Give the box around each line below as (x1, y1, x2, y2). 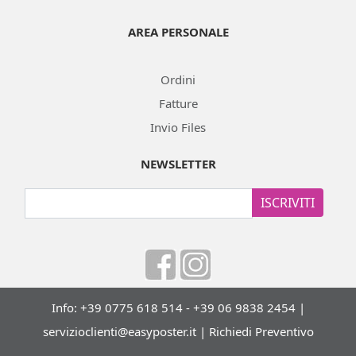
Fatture (158, 95, 198, 111)
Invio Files (150, 119, 206, 135)
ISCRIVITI (261, 194, 315, 211)
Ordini (161, 72, 195, 87)
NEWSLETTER (140, 156, 216, 172)
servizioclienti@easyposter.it (42, 323, 196, 339)
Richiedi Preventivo (208, 323, 314, 339)
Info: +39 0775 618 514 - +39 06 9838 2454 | (51, 300, 305, 315)
